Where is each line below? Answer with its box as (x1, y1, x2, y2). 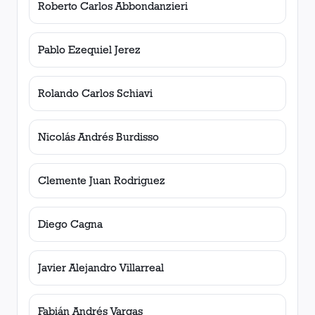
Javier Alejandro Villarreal (38, 261, 164, 274)
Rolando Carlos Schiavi (38, 86, 153, 100)
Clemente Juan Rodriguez (38, 174, 165, 187)
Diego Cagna (38, 217, 103, 231)
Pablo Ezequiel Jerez (38, 43, 141, 56)
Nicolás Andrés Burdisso (38, 130, 159, 143)
